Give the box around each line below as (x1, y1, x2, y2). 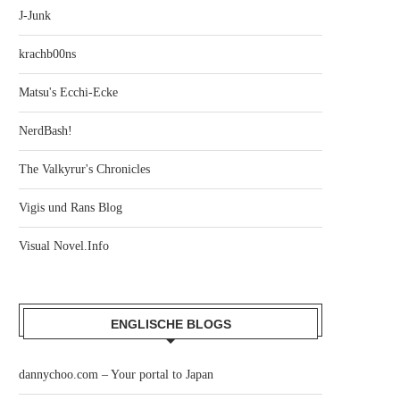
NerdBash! (19, 124, 72, 137)
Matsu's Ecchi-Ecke (19, 86, 118, 99)
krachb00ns (19, 47, 76, 61)
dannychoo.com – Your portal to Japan (19, 368, 213, 381)
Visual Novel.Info (19, 239, 109, 253)
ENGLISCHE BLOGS (110, 317, 231, 331)
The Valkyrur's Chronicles (19, 162, 150, 176)
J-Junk (19, 9, 51, 22)
